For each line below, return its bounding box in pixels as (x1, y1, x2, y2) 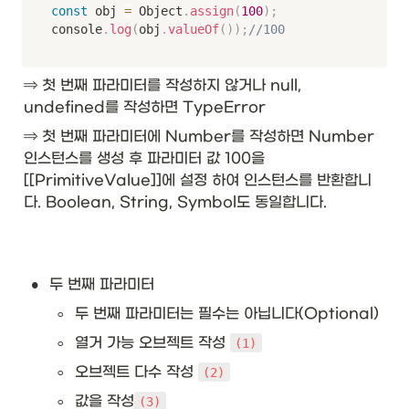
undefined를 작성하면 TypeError (24, 99, 270, 117)
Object (131, 4, 183, 19)
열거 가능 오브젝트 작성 (75, 334, 230, 352)
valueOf (168, 22, 219, 37)
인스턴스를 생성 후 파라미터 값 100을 (24, 150, 265, 168)
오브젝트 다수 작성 (75, 363, 198, 382)
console (51, 22, 102, 37)
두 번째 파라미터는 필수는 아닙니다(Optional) (75, 305, 379, 323)
